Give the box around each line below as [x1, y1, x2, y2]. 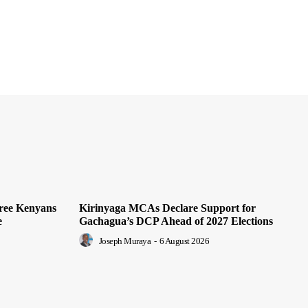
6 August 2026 [159, 236, 209, 247]
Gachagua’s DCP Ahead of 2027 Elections [79, 215, 273, 228]
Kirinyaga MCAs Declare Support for [79, 202, 256, 214]
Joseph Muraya [98, 236, 151, 247]
